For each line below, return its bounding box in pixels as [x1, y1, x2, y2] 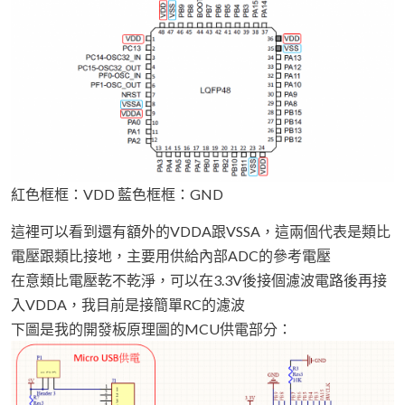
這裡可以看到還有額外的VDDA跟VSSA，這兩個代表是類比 [11, 221, 391, 240]
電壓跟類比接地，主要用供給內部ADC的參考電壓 [11, 246, 331, 264]
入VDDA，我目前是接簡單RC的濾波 [11, 295, 245, 313]
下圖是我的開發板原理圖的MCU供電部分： [11, 319, 292, 337]
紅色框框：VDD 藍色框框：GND [11, 184, 223, 202]
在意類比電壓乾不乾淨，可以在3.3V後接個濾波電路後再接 [11, 270, 387, 288]
